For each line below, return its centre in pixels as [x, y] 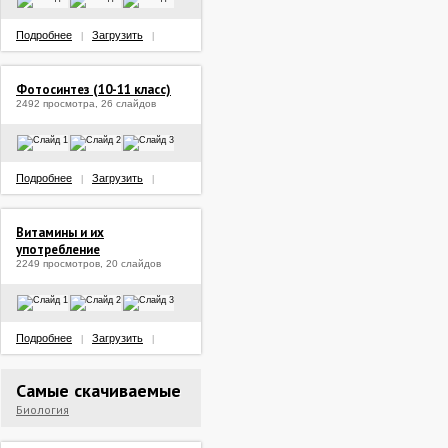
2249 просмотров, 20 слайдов [88, 263]
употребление [58, 249]
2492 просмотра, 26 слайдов [86, 103]
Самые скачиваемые [98, 390]
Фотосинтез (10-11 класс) [93, 89]
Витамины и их [60, 232]
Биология [42, 409]
